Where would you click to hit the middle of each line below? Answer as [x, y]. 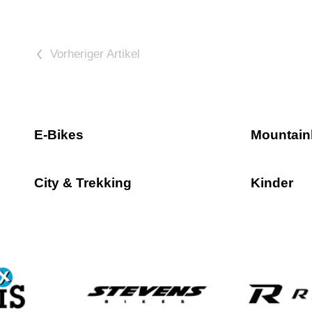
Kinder [272, 182]
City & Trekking [83, 182]
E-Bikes [58, 135]
